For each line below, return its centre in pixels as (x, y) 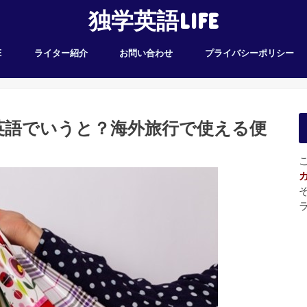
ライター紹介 (61, 53)
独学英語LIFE (153, 21)
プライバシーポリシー (250, 53)
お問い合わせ (146, 53)
